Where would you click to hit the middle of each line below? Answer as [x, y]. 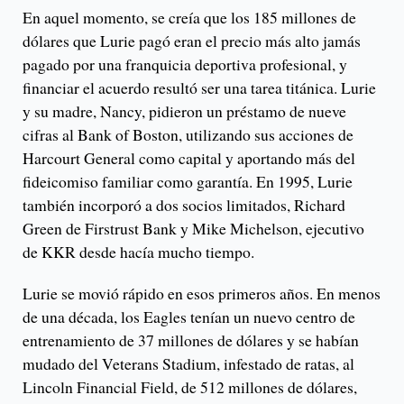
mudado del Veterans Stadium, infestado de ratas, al [188, 364]
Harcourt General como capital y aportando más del [189, 158]
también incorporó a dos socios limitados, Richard [184, 205]
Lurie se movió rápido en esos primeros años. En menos [202, 294]
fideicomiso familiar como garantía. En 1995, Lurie [188, 182]
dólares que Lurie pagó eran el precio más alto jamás [192, 41]
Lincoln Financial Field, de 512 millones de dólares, [190, 387]
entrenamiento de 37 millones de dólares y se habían [191, 340]
